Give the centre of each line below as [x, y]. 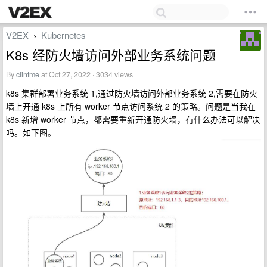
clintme [28, 74]
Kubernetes [63, 35]
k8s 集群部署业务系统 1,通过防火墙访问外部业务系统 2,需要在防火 [132, 93]
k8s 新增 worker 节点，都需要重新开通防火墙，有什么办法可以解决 [133, 119]
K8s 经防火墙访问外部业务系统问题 [111, 55]
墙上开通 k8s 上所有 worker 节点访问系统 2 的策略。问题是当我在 [131, 106]
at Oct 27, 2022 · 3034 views [86, 74]
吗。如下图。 [31, 132]
